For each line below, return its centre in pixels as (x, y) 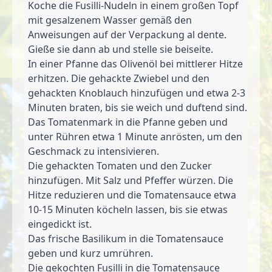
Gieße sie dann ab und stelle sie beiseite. (121, 49)
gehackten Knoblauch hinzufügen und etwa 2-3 (137, 93)
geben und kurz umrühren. (90, 253)
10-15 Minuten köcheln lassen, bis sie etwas (128, 209)
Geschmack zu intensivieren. (93, 151)
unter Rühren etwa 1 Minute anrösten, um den (135, 136)
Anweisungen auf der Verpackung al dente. (127, 34)
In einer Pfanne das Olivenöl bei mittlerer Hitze (135, 63)
